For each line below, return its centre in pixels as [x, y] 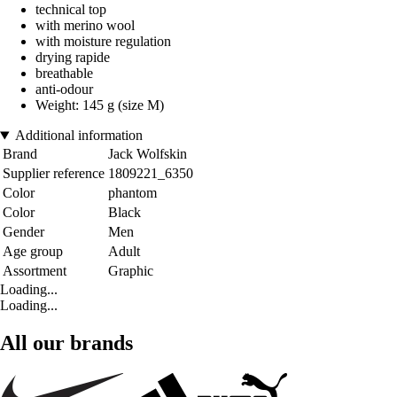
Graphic [131, 271]
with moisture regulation [103, 42]
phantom [132, 193]
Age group [33, 252]
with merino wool [85, 26]
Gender [23, 232]
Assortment [35, 271]
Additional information [78, 136]
